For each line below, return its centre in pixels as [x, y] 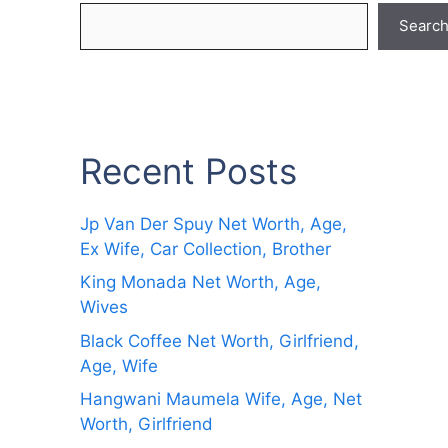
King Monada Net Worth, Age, [200, 282]
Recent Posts [188, 170]
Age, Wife [119, 365]
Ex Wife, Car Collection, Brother [205, 248]
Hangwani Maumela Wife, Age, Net [221, 399]
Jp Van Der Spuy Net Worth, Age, [213, 223]
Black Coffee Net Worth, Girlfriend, [219, 340]
